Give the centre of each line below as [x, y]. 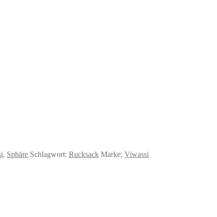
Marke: [113, 154]
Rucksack [84, 154]
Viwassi [137, 154]
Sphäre [17, 154]
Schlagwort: [49, 154]
